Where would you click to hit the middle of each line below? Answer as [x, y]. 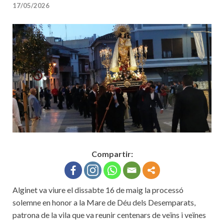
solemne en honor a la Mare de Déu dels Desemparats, [104, 202]
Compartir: [112, 153]
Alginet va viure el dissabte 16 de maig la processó [98, 189]
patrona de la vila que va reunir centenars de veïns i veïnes [109, 214]
